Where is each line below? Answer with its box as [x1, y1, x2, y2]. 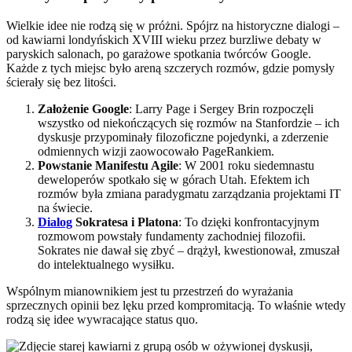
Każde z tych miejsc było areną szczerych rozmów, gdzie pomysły [6, 60, 335, 75]
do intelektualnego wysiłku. [38, 257, 174, 271]
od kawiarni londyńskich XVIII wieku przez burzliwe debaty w [6, 32, 321, 46]
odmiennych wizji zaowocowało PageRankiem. [38, 144, 274, 158]
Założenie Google [38, 101, 129, 115]
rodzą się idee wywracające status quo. [6, 312, 198, 326]
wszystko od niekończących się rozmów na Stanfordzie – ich [38, 115, 339, 130]
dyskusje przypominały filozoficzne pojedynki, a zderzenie [38, 130, 328, 144]
